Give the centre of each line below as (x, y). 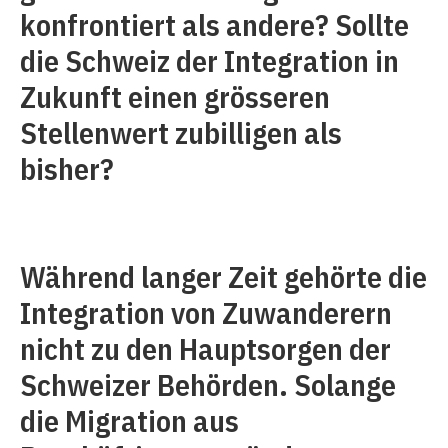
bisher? (67, 168)
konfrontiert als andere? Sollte (214, 24)
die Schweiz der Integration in (209, 60)
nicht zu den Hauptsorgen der (205, 348)
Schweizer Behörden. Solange (208, 384)
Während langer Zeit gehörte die (223, 276)
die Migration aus (129, 420)
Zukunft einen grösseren (175, 96)
